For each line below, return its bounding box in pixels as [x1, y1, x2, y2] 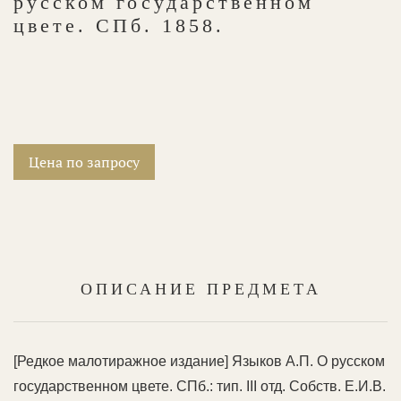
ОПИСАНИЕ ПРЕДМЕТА [80, 279, 321, 298]
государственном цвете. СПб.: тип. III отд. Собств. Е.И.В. [13, 378, 386, 394]
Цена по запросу [29, 151, 140, 172]
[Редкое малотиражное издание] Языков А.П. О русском [13, 353, 385, 369]
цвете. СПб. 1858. [13, 13, 225, 37]
